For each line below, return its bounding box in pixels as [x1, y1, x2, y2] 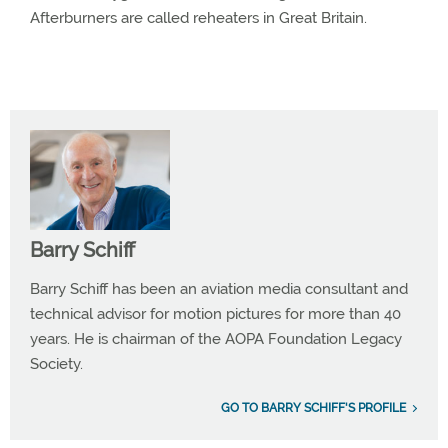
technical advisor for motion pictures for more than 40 [30, 305, 401, 323]
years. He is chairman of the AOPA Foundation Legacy [30, 330, 402, 348]
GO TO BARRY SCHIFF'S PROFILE [221, 401, 406, 415]
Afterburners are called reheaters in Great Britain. [30, 9, 367, 27]
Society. [30, 355, 83, 373]
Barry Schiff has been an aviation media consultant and [30, 280, 408, 298]
